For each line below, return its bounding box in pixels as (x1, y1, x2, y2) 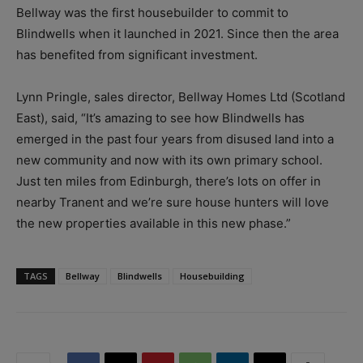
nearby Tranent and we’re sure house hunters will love (16, 194, 329, 211)
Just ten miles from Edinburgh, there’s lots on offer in (16, 173, 321, 190)
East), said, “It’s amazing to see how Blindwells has (16, 110, 305, 126)
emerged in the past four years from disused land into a (16, 131, 334, 147)
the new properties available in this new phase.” (16, 216, 291, 232)
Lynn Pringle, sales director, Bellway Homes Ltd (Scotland (16, 89, 345, 105)
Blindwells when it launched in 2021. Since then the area (16, 26, 339, 42)
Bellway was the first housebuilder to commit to (16, 5, 288, 21)
